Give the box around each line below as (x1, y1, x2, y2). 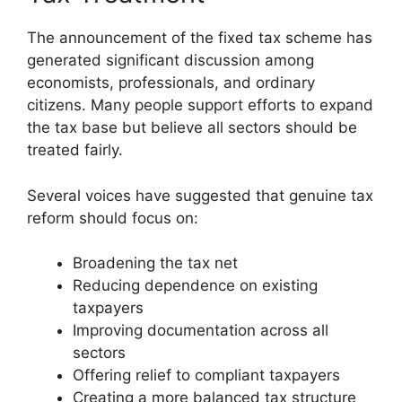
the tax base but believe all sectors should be (27, 118, 357, 137)
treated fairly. (27, 141, 123, 160)
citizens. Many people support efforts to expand (27, 96, 373, 115)
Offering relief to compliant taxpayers (73, 366, 340, 385)
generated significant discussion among (27, 51, 314, 70)
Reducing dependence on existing (73, 276, 318, 295)
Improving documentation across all (73, 321, 328, 340)
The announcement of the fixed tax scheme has (27, 29, 372, 48)
